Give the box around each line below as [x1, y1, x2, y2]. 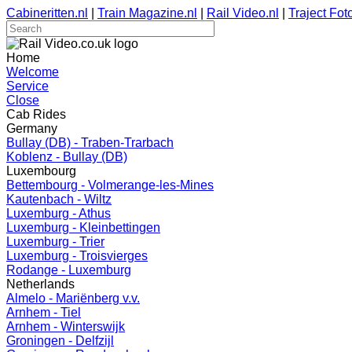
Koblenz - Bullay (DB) [6, 150, 127, 163]
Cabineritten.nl [6, 6, 88, 20]
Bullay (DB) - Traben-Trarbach [6, 136, 174, 149]
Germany [6, 122, 57, 135]
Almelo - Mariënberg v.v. [6, 291, 140, 305]
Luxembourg [6, 164, 76, 178]
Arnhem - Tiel [6, 306, 81, 319]
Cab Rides [6, 108, 66, 121]
